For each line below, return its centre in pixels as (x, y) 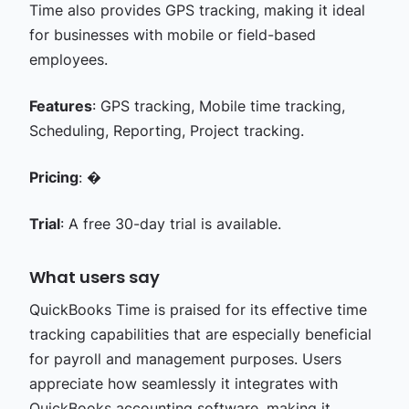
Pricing (53, 177)
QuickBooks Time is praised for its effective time (198, 309)
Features (60, 105)
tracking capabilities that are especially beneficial (200, 334)
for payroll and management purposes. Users (185, 358)
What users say (94, 277)
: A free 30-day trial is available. (170, 223)
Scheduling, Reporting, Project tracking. (166, 130)
